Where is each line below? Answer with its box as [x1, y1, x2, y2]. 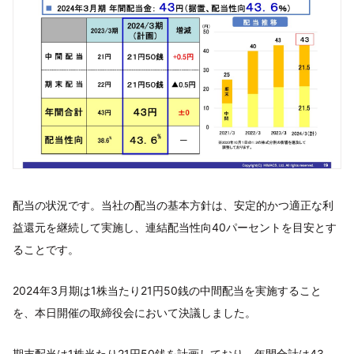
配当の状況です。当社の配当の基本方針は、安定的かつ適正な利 [13, 198, 333, 212]
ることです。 [13, 243, 79, 256]
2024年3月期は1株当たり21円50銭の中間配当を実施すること [13, 284, 322, 297]
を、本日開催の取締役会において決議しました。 [13, 306, 256, 319]
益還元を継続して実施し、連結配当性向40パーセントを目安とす [13, 220, 337, 234]
